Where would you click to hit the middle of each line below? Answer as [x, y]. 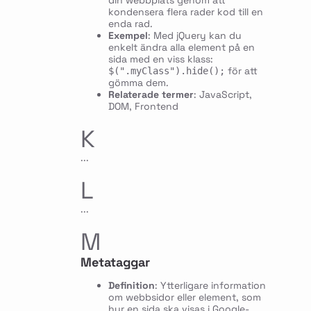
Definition [131, 285]
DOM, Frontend [143, 107]
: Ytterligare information [210, 285]
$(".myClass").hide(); [166, 71]
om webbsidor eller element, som [184, 297]
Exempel [128, 36]
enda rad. [130, 24]
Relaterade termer [151, 95]
